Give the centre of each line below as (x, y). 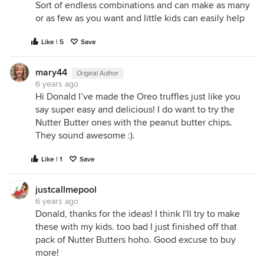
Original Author (98, 74)
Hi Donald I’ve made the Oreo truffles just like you (138, 97)
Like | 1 (52, 160)
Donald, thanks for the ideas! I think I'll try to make (138, 214)
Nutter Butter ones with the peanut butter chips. (134, 123)
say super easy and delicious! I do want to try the (135, 110)
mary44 (51, 73)
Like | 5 (52, 42)
